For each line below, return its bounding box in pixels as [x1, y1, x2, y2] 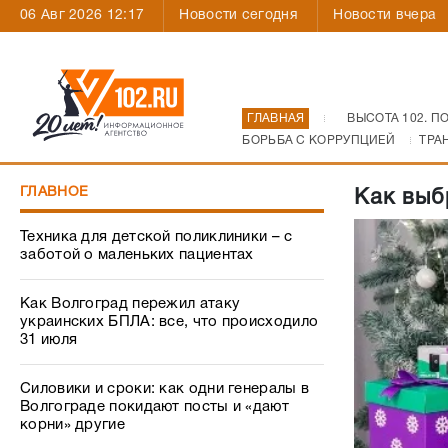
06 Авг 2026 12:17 [20, 9, 145, 22]
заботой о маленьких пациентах [20, 248, 254, 262]
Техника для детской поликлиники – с [20, 230, 293, 244]
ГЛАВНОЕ [20, 186, 89, 199]
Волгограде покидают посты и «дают [20, 400, 289, 414]
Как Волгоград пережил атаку [20, 297, 241, 311]
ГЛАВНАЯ [247, 113, 305, 124]
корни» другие [20, 418, 125, 432]
